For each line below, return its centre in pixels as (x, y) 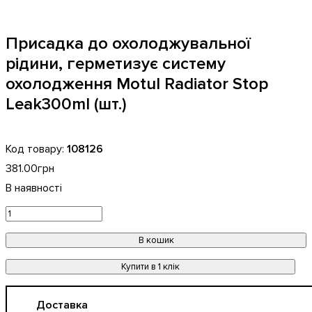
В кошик (156, 240)
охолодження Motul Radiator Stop (137, 84)
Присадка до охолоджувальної (128, 44)
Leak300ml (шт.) (66, 104)
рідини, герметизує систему (116, 64)
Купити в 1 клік (150, 267)
